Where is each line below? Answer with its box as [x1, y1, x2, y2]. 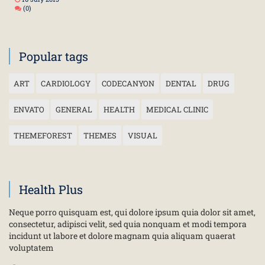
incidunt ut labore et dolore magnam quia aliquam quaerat [9, 230, 235, 241]
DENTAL [166, 78, 196, 89]
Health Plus [19, 182, 83, 197]
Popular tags [19, 49, 88, 64]
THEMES [83, 130, 117, 141]
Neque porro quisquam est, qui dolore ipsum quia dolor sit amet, [9, 206, 256, 218]
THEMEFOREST [14, 130, 72, 141]
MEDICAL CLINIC [146, 104, 208, 115]
